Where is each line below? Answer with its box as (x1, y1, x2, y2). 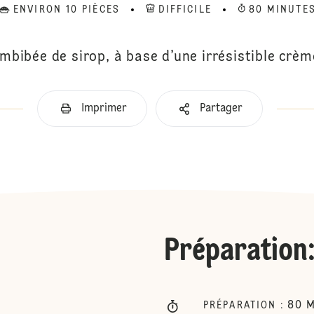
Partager (200, 103, 243, 114)
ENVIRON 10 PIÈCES (13, 5, 120, 15)
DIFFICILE (158, 5, 212, 15)
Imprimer (81, 103, 127, 114)
